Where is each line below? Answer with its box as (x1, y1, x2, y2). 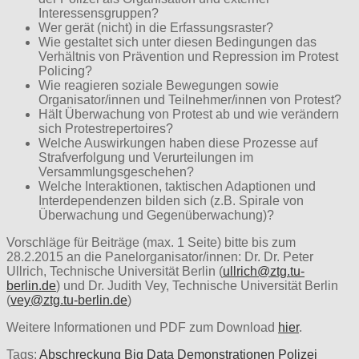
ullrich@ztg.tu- (223, 264, 305, 278)
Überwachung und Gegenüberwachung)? (38, 208, 274, 222)
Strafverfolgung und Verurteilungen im (38, 150, 253, 164)
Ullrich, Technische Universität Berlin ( (6, 264, 223, 278)
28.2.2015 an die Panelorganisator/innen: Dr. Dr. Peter (6, 249, 313, 264)
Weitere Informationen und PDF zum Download (6, 320, 278, 334)
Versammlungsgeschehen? (38, 164, 194, 179)
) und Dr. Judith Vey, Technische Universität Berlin (56, 278, 338, 292)
